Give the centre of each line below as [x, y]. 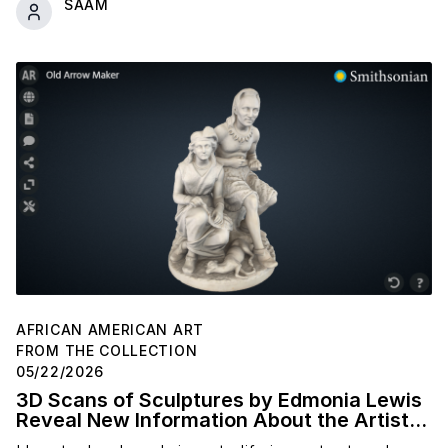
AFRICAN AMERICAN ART [110, 329]
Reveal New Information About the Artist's [221, 419]
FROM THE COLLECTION [107, 350]
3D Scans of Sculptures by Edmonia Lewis [219, 399]
